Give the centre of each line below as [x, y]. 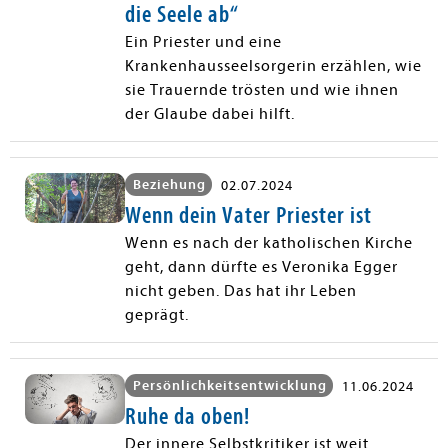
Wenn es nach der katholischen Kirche [269, 242]
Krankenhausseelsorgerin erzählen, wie [273, 65]
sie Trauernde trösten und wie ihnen [262, 89]
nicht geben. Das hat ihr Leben [241, 290]
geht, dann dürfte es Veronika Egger [261, 266]
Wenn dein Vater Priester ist [248, 214]
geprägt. [157, 314]
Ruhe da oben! [187, 415]
